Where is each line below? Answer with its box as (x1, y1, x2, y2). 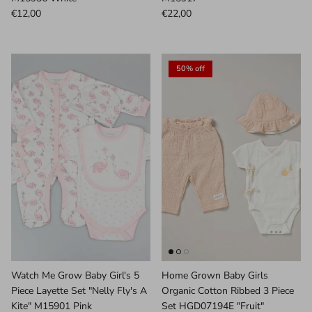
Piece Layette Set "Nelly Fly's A (11, 284, 147, 298)
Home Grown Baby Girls (162, 269, 268, 283)
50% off (176, 63, 205, 75)
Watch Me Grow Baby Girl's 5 (11, 269, 139, 283)
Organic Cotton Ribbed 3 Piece (162, 284, 294, 298)
